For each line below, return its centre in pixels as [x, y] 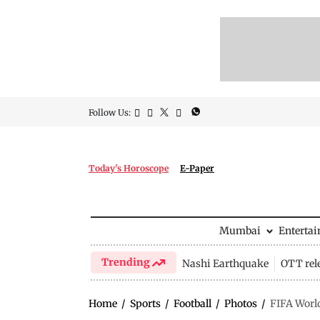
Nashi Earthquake [225, 263]
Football [192, 304]
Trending [127, 262]
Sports [145, 304]
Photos [241, 304]
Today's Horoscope [129, 168]
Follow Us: [110, 112]
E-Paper [197, 168]
